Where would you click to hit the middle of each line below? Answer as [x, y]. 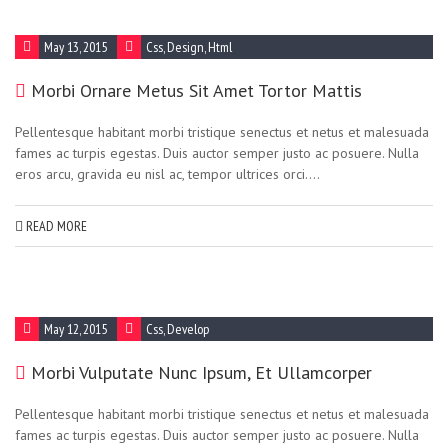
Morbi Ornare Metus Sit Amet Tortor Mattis [196, 90]
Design [185, 47]
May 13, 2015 [75, 47]
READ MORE [55, 226]
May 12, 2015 [75, 329]
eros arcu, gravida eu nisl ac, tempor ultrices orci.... [167, 174]
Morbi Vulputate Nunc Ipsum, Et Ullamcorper [201, 372]
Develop [188, 329]
